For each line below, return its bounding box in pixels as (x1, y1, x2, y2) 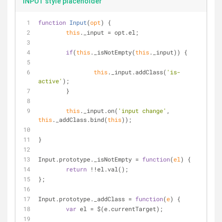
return (66, 165, 87, 173)
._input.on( (80, 107, 118, 114)
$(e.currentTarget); (94, 205, 163, 213)
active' (38, 77, 62, 85)
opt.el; (111, 28, 139, 36)
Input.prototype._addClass (38, 195, 128, 203)
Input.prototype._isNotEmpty (38, 155, 135, 163)
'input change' (118, 107, 166, 114)
